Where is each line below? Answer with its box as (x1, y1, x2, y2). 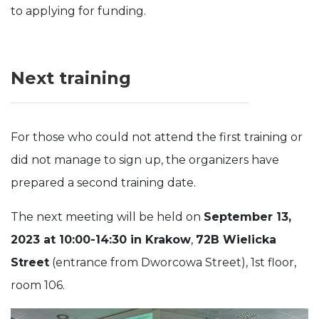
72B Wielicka (196, 233, 276, 246)
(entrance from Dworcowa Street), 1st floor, (49, 256, 296, 269)
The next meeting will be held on (11, 210, 204, 224)
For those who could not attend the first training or (11, 130, 303, 144)
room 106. (11, 278, 65, 292)
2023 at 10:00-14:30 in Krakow (11, 233, 191, 246)
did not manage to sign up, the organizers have (11, 153, 279, 167)
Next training (11, 68, 131, 88)
